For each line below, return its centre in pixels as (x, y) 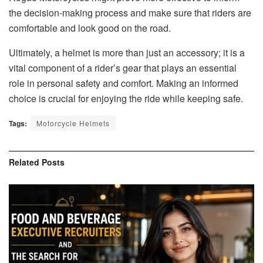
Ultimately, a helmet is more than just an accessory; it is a (127, 52)
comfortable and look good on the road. (90, 28)
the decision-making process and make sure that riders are (130, 12)
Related (24, 162)
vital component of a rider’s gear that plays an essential (123, 68)
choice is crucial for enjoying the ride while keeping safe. (126, 98)
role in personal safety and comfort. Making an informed (124, 83)
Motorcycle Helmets (73, 123)
